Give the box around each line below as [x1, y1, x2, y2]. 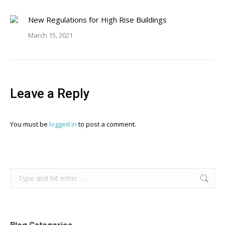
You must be [10, 120, 49, 129]
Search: [10, 169, 33, 179]
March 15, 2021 [28, 31, 73, 40]
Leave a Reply [10, 86, 89, 101]
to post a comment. [77, 120, 136, 129]
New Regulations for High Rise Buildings [28, 15, 167, 25]
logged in [49, 120, 77, 129]
